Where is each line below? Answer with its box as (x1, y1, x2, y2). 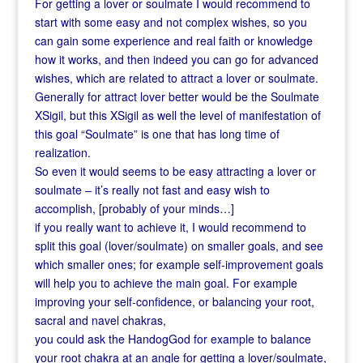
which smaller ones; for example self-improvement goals (34, 256, 323, 272)
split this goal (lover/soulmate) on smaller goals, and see (34, 237, 323, 254)
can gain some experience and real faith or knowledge (34, 32, 313, 49)
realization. (34, 144, 91, 160)
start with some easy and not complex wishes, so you (34, 14, 307, 30)
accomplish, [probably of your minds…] (34, 200, 234, 216)
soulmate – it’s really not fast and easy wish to (34, 181, 270, 198)
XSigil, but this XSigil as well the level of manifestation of (34, 107, 321, 123)
